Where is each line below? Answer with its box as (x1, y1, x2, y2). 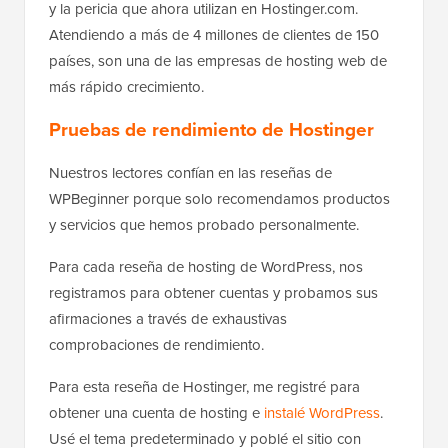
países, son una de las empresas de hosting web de (49, 50, 387, 73)
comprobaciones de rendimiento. (49, 334, 264, 357)
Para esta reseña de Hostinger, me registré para (49, 376, 360, 399)
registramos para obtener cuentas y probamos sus (49, 282, 378, 305)
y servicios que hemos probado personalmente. (49, 214, 359, 237)
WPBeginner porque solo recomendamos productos (49, 188, 390, 211)
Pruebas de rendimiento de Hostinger (49, 115, 374, 145)
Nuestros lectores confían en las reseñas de (49, 162, 332, 185)
